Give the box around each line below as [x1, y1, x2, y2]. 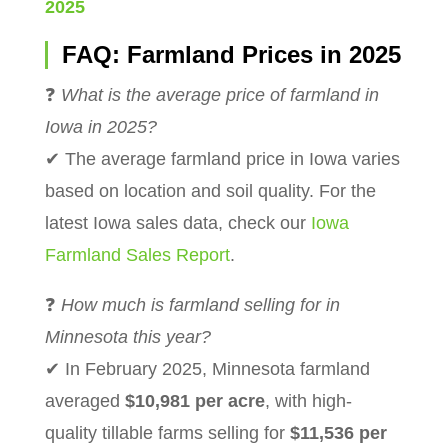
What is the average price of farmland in [60, 84, 379, 105]
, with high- [264, 390, 352, 411]
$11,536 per [289, 422, 387, 443]
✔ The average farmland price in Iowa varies [44, 148, 400, 169]
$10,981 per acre [124, 390, 265, 411]
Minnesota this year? [44, 326, 211, 347]
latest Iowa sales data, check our [44, 212, 311, 233]
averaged [44, 390, 125, 411]
